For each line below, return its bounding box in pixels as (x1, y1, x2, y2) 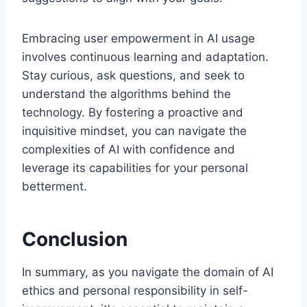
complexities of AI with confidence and (22, 142, 235, 156)
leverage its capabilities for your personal (22, 160, 248, 175)
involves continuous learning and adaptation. (22, 49, 269, 64)
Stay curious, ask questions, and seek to (22, 68, 245, 82)
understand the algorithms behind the (22, 86, 231, 101)
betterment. (22, 179, 87, 193)
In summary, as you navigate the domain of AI (22, 265, 273, 279)
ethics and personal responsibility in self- (22, 283, 248, 297)
